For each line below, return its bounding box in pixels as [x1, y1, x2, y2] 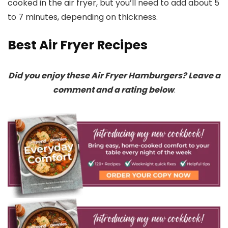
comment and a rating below [52, 84, 174, 96]
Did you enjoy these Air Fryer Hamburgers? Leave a [8, 70, 220, 81]
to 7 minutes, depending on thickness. [8, 11, 158, 23]
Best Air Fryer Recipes [8, 36, 148, 54]
